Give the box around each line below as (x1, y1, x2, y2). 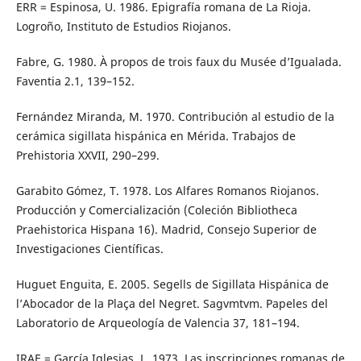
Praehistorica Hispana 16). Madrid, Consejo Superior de (15, 222, 317, 238)
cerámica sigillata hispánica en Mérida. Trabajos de (15, 128, 296, 144)
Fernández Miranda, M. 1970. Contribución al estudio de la (15, 109, 334, 125)
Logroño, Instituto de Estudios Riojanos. (15, 19, 231, 35)
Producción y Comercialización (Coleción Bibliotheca (15, 202, 297, 218)
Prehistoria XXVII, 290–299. (15, 147, 160, 164)
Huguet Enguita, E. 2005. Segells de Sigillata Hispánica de (15, 276, 329, 293)
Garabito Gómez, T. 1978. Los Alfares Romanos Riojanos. (15, 183, 319, 199)
